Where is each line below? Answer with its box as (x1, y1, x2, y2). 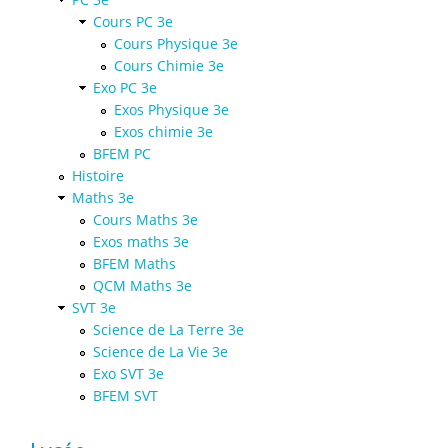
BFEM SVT (93, 386, 158, 406)
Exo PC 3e (93, 78, 157, 98)
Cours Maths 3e (93, 210, 198, 230)
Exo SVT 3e (93, 364, 164, 384)
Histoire (72, 166, 124, 186)
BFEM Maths (93, 254, 176, 274)
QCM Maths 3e (93, 276, 192, 296)
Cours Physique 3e (114, 34, 238, 54)
